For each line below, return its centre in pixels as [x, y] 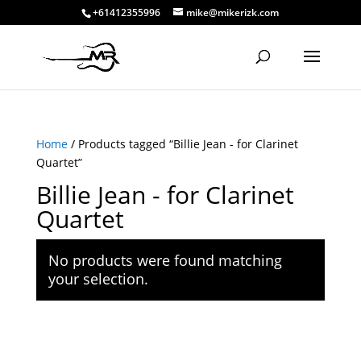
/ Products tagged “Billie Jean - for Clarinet [183, 144]
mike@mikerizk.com [233, 12]
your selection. [98, 279]
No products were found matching [165, 260]
